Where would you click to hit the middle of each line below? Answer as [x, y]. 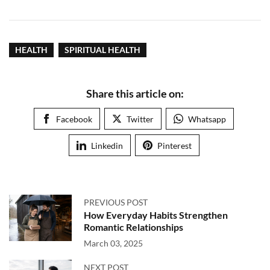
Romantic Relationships [133, 227]
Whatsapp [207, 119]
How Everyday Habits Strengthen [156, 215]
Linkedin [107, 146]
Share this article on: [135, 93]
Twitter [140, 119]
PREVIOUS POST [116, 202]
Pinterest [174, 146]
